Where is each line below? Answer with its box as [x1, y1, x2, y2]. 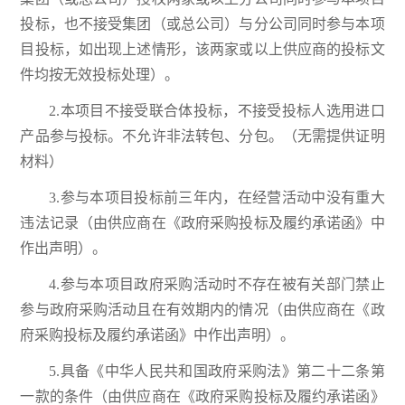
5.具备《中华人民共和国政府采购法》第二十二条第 [49, 363, 385, 380]
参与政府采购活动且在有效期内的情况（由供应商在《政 [20, 302, 385, 318]
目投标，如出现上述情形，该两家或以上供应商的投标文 [20, 42, 385, 58]
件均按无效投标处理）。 [20, 67, 180, 83]
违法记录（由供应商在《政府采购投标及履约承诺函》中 [20, 215, 385, 231]
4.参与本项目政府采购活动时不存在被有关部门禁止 [49, 277, 385, 293]
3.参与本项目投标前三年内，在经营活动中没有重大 [49, 190, 385, 206]
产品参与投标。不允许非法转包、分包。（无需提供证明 [20, 128, 385, 145]
